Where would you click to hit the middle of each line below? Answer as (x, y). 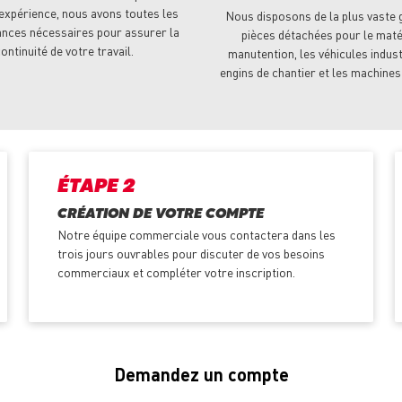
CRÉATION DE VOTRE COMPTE (160, 215)
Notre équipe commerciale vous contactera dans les (196, 235)
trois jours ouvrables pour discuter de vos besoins (191, 253)
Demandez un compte (201, 375)
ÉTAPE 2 (96, 188)
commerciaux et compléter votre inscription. (176, 272)
